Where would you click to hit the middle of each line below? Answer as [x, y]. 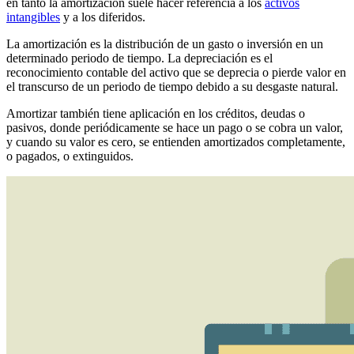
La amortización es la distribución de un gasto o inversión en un [165, 44]
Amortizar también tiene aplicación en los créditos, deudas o [156, 114]
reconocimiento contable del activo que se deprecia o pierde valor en [176, 73]
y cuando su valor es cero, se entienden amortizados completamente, [176, 142]
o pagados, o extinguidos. [70, 156]
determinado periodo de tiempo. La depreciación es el [139, 58]
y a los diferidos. [103, 17]
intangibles [33, 17]
